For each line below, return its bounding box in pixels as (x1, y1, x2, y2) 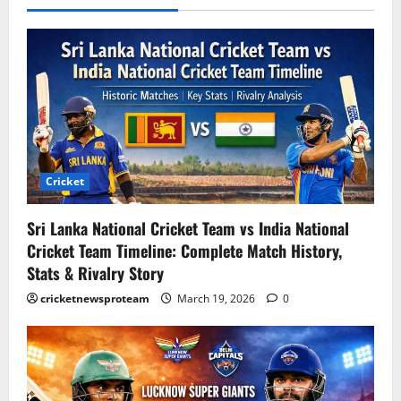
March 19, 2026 (175, 291, 258, 307)
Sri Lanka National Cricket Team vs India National (27, 217, 349, 241)
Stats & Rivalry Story (27, 261, 164, 286)
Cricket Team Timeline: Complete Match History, (27, 239, 342, 263)
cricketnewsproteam (40, 291, 149, 307)
